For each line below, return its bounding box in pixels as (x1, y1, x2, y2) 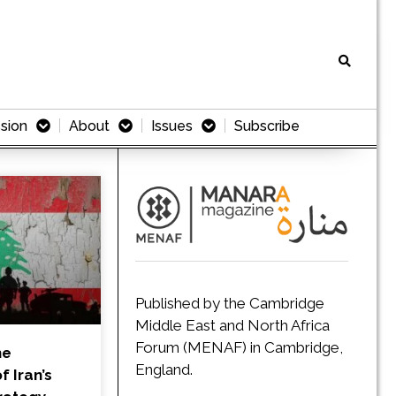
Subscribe (234, 117, 300, 134)
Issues (151, 117, 193, 134)
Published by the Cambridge (134, 293, 324, 312)
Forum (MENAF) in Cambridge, (134, 338, 343, 356)
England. (134, 360, 193, 378)
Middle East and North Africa (134, 316, 330, 334)
